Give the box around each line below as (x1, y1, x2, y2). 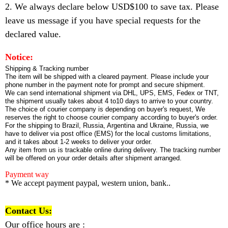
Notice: (5, 52, 33, 62)
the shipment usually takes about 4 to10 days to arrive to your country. (5, 97, 213, 105)
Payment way (5, 170, 49, 179)
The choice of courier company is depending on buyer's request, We (5, 105, 205, 113)
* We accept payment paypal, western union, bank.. (5, 179, 170, 187)
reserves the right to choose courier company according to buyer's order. (5, 113, 218, 121)
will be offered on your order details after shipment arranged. (5, 154, 182, 162)
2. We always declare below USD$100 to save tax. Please (5, 2, 219, 12)
